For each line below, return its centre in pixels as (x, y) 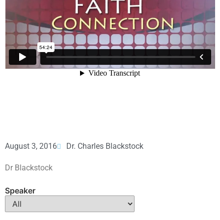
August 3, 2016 (31, 146)
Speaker (20, 190)
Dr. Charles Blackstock (105, 146)
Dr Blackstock (29, 168)
